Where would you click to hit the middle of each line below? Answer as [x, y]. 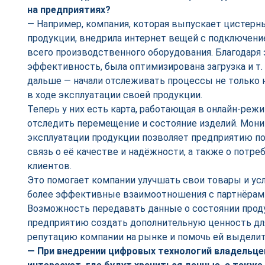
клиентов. [49, 166]
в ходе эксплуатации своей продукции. [115, 95]
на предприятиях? [69, 10]
